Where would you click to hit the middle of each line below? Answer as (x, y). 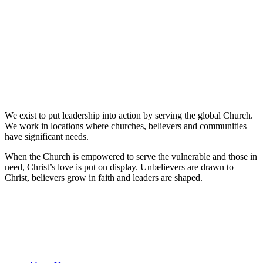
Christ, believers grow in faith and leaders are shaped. (104, 178)
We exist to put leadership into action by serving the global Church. (129, 115)
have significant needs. (47, 136)
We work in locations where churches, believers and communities (126, 126)
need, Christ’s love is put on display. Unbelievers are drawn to (119, 167)
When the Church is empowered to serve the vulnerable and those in (131, 156)
